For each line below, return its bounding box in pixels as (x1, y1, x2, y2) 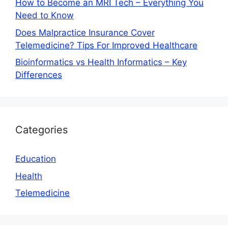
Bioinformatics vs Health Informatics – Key (15, 57, 187, 68)
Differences (15, 70, 62, 80)
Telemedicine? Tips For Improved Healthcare (15, 40, 197, 50)
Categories (15, 124, 68, 136)
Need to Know (15, 10, 74, 21)
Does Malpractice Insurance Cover (15, 27, 155, 38)
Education (15, 154, 56, 164)
